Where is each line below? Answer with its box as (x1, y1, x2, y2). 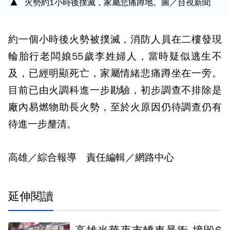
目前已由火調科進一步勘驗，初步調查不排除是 (8, 84, 222, 97)
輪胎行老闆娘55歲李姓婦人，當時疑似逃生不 (8, 50, 222, 63)
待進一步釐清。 (8, 118, 76, 130)
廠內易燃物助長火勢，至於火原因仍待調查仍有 (8, 101, 222, 113)
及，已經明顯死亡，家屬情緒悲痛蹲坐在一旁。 (8, 67, 222, 80)
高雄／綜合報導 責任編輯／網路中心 (8, 151, 174, 164)
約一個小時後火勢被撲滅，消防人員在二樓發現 (8, 33, 222, 46)
